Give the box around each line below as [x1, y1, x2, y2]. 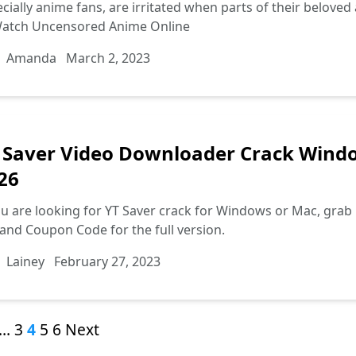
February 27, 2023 [54, 253, 161, 270]
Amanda [6, 49, 56, 67]
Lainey [6, 253, 44, 270]
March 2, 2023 [66, 49, 150, 67]
